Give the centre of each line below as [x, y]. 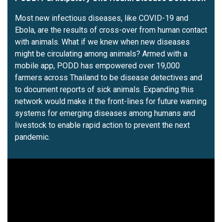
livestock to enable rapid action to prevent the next [102, 125]
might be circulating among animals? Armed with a [101, 54]
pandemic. [32, 137]
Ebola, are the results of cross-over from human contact [111, 30]
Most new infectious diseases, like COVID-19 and [102, 18]
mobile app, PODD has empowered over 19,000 [97, 66]
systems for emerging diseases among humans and [105, 113]
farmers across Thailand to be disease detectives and [109, 78]
